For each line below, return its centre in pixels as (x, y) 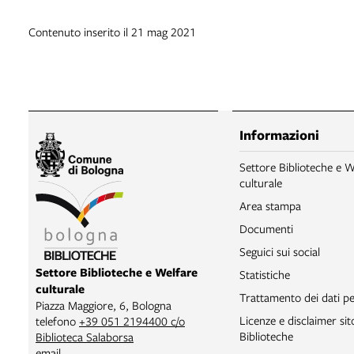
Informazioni (279, 134)
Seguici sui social (280, 251)
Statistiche (265, 274)
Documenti (266, 228)
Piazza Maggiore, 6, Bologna (104, 305)
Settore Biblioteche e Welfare (117, 272)
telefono (57, 320)
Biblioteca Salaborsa (85, 336)
